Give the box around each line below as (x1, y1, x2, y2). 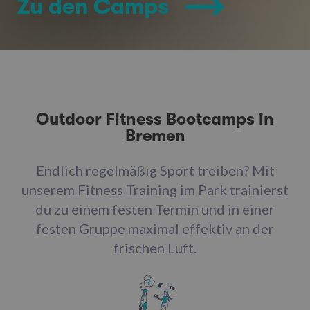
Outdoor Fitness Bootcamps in (36, 109, 274, 129)
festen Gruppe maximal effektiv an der (36, 220, 274, 237)
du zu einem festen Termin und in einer (35, 201, 275, 217)
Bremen (125, 126, 185, 145)
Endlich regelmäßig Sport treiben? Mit (35, 162, 275, 179)
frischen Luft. (113, 239, 197, 256)
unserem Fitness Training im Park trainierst (21, 181, 289, 198)
